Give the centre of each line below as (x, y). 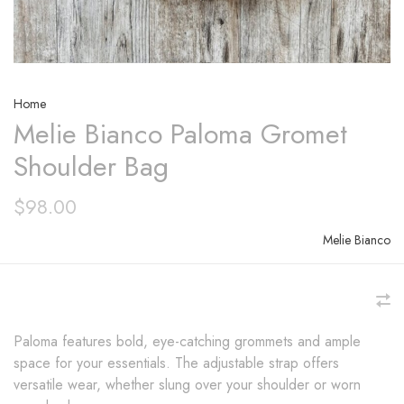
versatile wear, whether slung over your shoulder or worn (187, 385)
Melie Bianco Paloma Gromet (180, 134)
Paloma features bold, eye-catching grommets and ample (187, 341)
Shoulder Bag (91, 166)
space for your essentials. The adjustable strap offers (176, 363)
